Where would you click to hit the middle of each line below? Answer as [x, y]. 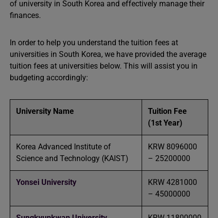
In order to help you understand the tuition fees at [94, 43]
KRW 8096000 [173, 147]
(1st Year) [165, 123]
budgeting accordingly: [49, 78]
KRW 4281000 [173, 182]
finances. [25, 15]
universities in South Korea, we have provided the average [108, 54]
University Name [45, 111]
